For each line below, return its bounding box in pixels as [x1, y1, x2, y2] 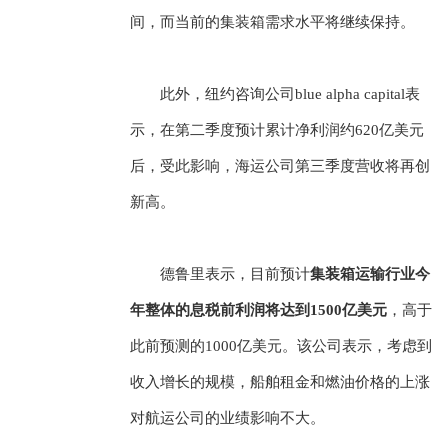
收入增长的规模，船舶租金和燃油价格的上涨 [129, 374, 430, 391]
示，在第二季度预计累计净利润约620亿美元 [129, 122, 424, 139]
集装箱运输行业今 [309, 266, 430, 283]
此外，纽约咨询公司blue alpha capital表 [159, 86, 420, 103]
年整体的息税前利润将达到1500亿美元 [129, 302, 387, 319]
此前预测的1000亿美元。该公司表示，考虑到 [129, 338, 432, 355]
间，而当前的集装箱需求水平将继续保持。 [129, 14, 415, 31]
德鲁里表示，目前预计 [159, 266, 310, 283]
